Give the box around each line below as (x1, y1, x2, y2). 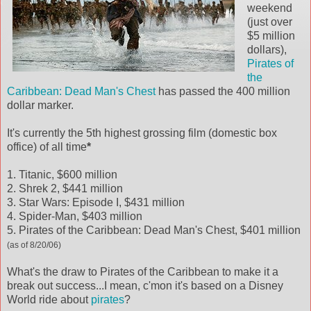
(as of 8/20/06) (7, 240, 61, 251)
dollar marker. (7, 99, 74, 112)
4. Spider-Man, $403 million (7, 210, 142, 223)
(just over (247, 16, 292, 28)
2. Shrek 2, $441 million (7, 183, 123, 195)
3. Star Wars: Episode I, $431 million (7, 196, 185, 209)
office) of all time (7, 141, 87, 153)
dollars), (247, 44, 287, 56)
